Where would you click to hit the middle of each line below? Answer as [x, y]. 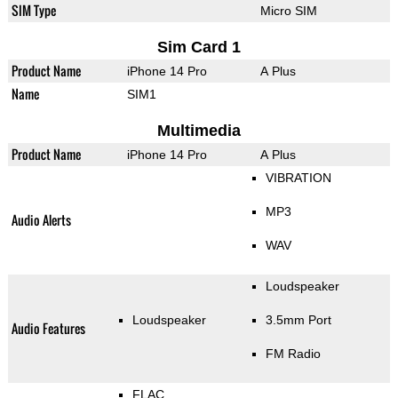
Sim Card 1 [199, 48]
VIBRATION [298, 178]
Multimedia [199, 131]
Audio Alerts [41, 220]
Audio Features [48, 329]
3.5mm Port [298, 320]
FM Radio [293, 354]
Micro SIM [288, 11]
